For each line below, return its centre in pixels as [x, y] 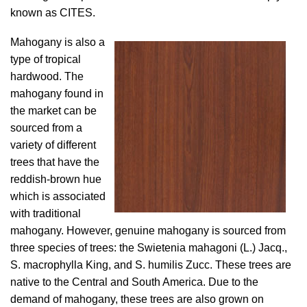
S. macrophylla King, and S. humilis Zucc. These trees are [151, 265]
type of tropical [46, 59]
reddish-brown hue [56, 179]
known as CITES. [53, 13]
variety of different [53, 145]
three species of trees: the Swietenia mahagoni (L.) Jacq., [149, 248]
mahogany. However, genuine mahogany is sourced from [148, 231]
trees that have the [55, 162]
